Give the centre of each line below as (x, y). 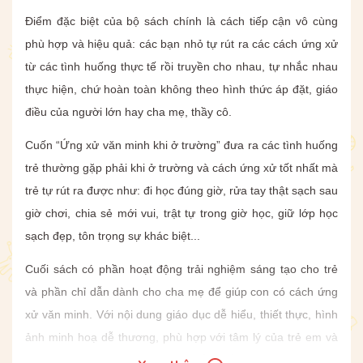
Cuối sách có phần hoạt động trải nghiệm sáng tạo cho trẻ (181, 269)
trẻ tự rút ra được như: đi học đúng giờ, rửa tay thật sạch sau (181, 190)
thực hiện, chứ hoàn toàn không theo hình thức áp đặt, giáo (181, 89)
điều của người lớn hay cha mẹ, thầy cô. (128, 111)
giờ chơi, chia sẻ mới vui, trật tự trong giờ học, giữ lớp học (181, 213)
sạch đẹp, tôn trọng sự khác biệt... (113, 235)
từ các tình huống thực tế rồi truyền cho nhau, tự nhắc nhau (181, 66)
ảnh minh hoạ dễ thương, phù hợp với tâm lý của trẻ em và (181, 337)
